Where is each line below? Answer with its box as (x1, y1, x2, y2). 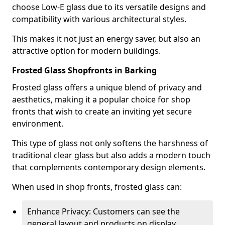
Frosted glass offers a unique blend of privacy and (12, 82, 202, 93)
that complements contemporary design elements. (12, 162, 205, 173)
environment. (12, 118, 63, 129)
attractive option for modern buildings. (12, 45, 161, 56)
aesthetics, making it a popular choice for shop (12, 94, 190, 105)
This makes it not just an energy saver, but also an (12, 33, 200, 44)
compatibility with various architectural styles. (12, 14, 186, 25)
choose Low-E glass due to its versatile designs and (12, 2, 206, 13)
